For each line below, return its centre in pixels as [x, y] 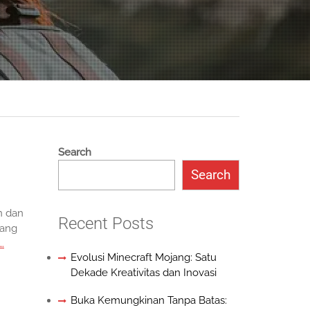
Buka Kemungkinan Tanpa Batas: [148, 301]
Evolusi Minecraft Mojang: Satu [143, 258]
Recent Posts [106, 224]
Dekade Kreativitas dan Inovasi [143, 273]
